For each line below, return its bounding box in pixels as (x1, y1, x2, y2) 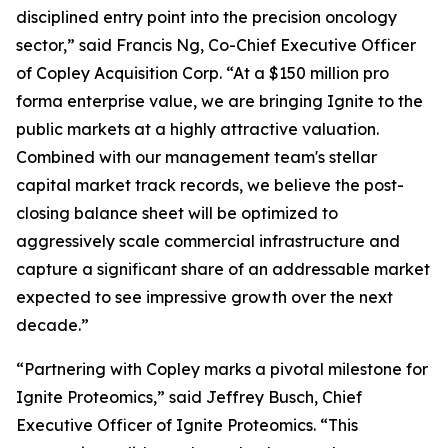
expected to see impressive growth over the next (16, 287, 393, 307)
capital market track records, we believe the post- (16, 175, 404, 195)
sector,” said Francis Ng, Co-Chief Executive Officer (16, 35, 416, 55)
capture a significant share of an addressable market (16, 259, 430, 279)
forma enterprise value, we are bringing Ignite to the (16, 91, 423, 111)
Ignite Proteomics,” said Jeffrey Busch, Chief (16, 387, 362, 407)
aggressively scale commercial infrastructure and (16, 231, 400, 251)
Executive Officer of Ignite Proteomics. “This (16, 415, 358, 435)
